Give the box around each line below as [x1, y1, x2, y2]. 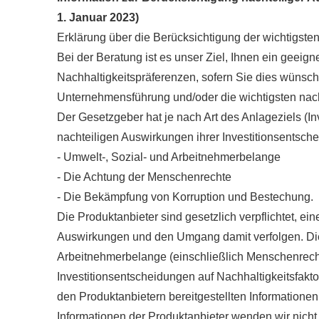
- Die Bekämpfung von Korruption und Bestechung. [57, 190, 313, 203]
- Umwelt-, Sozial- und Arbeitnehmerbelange [57, 150, 281, 163]
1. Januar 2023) [57, 11, 139, 23]
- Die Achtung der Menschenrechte [57, 170, 231, 183]
